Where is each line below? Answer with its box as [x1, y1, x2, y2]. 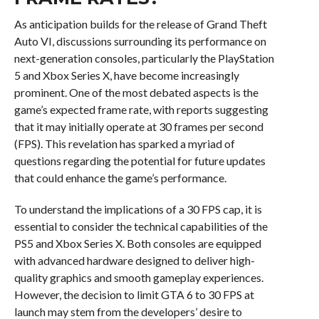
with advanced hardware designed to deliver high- [14, 253, 255, 268]
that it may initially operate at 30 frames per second [14, 120, 263, 134]
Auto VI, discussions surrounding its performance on [14, 34, 266, 48]
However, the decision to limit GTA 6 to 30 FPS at [14, 288, 254, 302]
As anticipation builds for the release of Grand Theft [14, 17, 267, 31]
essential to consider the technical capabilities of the [14, 219, 268, 234]
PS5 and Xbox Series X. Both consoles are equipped [14, 236, 261, 251]
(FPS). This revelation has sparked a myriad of [14, 137, 235, 151]
